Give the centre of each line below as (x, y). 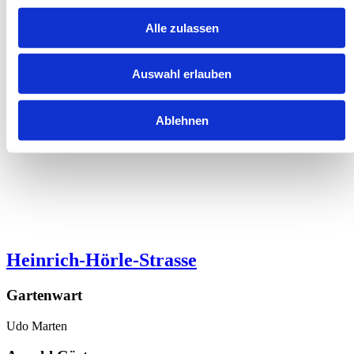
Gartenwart (44, 296)
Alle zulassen (182, 28)
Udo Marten (37, 326)
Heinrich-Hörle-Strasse (102, 260)
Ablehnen (182, 120)
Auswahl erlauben (182, 73)
